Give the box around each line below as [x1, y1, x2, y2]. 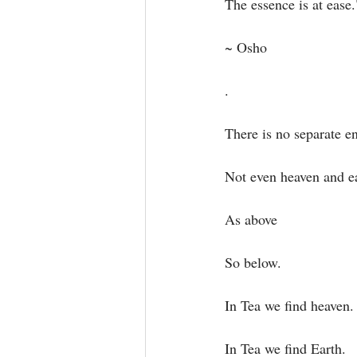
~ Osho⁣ [225, 37, 267, 57]
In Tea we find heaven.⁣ [225, 296, 354, 315]
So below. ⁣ [225, 253, 286, 272]
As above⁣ [225, 210, 277, 229]
